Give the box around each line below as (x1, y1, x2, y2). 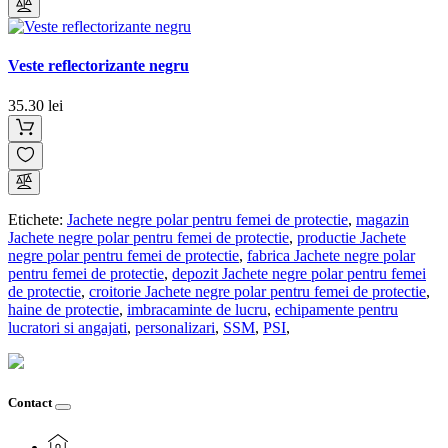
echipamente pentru (275, 300, 398, 318)
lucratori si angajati (8, 318, 127, 336)
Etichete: (8, 210, 67, 228)
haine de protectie (8, 300, 119, 318)
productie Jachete (297, 228, 406, 246)
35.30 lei (8, 96, 63, 114)
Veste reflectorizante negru (8, 57, 189, 75)
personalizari (135, 318, 215, 336)
